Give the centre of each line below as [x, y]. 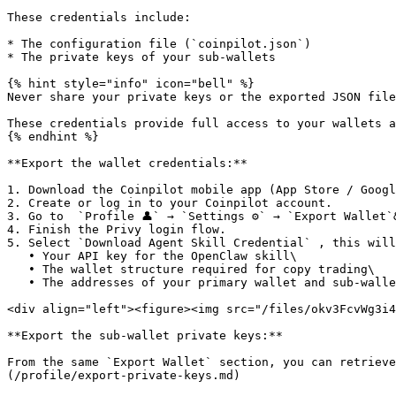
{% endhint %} [53, 137]
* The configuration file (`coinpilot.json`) [159, 44]
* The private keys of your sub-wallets [141, 57]
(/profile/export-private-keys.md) [124, 375]
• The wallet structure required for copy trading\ [18, 269]
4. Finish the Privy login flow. [117, 229]
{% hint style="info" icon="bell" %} [131, 84]
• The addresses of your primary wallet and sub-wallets [18, 282]
